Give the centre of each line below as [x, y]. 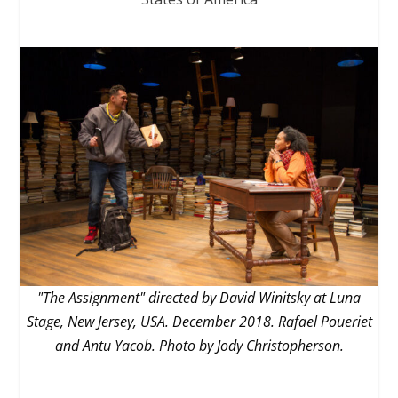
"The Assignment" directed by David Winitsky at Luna [199, 297]
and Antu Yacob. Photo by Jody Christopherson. [199, 345]
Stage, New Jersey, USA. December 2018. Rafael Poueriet [199, 321]
